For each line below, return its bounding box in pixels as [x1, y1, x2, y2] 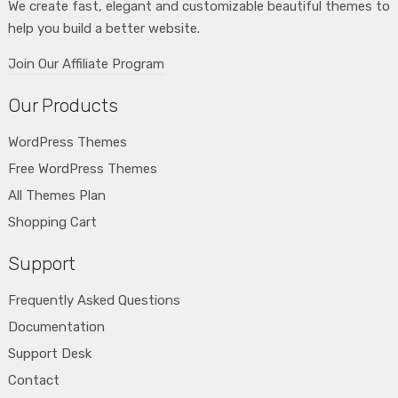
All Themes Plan [7, 187, 106, 203]
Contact [7, 371, 60, 388]
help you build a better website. [7, 20, 200, 36]
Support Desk [7, 345, 92, 362]
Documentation [7, 318, 105, 335]
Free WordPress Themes [7, 160, 157, 177]
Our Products [7, 93, 118, 116]
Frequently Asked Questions [7, 291, 180, 308]
